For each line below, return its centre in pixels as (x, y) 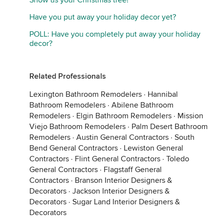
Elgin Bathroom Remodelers (124, 116)
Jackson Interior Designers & (121, 191)
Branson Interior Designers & (123, 180)
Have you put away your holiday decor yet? (103, 17)
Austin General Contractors (122, 137)
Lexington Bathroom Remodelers (86, 94)
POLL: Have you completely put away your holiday (115, 34)
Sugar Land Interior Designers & (126, 202)
